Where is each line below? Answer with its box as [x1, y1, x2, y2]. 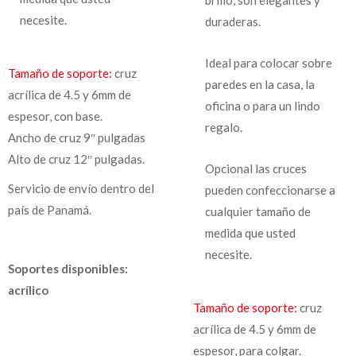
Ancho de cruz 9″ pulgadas [8, 130, 145, 145]
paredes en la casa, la [204, 76, 315, 91]
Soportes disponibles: [8, 261, 128, 276]
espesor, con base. [8, 108, 103, 123]
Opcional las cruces [204, 161, 307, 176]
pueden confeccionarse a [204, 182, 335, 197]
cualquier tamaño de [204, 203, 311, 219]
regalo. [204, 119, 242, 134]
